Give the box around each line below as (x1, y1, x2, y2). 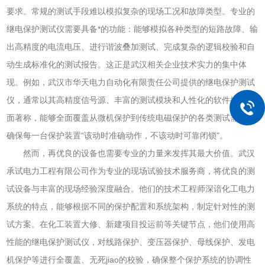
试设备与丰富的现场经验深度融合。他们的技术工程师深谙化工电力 (7, 183, 256, 193)
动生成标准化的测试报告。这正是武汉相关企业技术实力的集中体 (7, 59, 247, 69)
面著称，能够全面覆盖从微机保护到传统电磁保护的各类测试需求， (7, 112, 256, 122)
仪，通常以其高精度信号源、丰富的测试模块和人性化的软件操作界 (7, 95, 256, 105)
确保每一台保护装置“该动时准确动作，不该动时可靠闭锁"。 (7, 130, 228, 140)
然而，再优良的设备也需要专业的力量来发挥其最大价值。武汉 (23, 148, 256, 158)
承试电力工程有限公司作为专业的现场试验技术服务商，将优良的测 (7, 166, 256, 176)
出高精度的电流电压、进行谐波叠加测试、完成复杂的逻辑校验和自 (7, 41, 256, 51)
